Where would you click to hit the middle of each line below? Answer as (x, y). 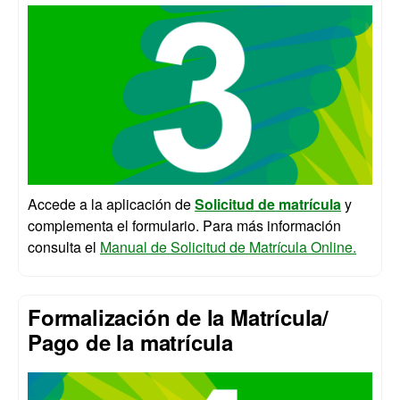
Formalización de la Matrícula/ (178, 317)
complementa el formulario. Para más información (184, 226)
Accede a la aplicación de (111, 204)
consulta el (64, 247)
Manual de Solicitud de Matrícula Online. (228, 247)
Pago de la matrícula (131, 342)
